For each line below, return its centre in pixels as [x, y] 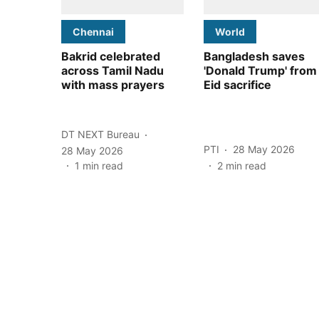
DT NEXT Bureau [100, 135]
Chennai [93, 31]
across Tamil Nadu [113, 70]
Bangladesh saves [254, 56]
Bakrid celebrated [111, 56]
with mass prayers [113, 84]
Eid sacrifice [237, 84]
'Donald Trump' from [260, 70]
